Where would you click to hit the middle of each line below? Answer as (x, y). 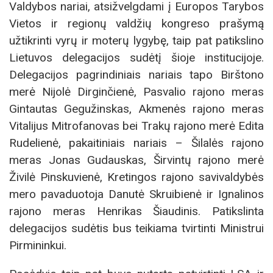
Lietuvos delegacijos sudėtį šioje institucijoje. (136, 57)
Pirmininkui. (38, 245)
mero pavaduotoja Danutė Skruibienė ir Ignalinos (136, 194)
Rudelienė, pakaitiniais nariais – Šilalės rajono (136, 143)
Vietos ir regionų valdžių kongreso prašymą (136, 23)
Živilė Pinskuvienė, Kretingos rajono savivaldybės (136, 177)
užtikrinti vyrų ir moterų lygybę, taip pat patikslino (136, 40)
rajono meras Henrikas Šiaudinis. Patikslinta (136, 211)
